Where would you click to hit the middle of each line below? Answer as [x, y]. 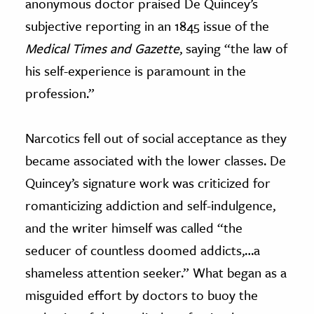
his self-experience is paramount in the [136, 70]
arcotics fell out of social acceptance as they [161, 137]
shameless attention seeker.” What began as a [156, 272]
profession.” [60, 93]
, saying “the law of [233, 48]
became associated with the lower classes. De [156, 160]
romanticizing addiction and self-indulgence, [150, 205]
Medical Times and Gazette [102, 48]
